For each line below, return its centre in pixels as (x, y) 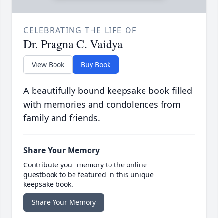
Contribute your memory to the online (85, 164)
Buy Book (96, 64)
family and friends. (62, 118)
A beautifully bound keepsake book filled (108, 90)
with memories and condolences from (102, 104)
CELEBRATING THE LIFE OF (80, 30)
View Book (48, 64)
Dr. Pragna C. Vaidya (73, 44)
